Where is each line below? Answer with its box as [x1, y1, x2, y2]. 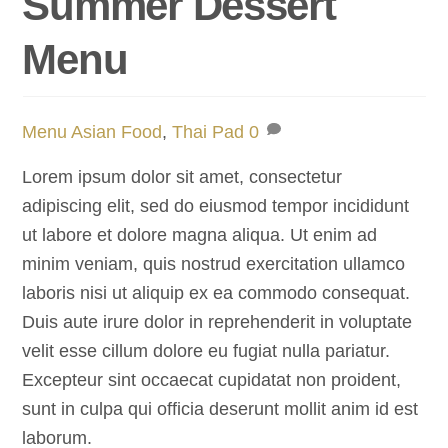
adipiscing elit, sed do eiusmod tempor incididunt [22, 196, 410, 217]
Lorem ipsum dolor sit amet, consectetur [22, 167, 343, 188]
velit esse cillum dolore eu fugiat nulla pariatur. [22, 341, 391, 362]
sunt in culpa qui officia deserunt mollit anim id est [22, 399, 419, 420]
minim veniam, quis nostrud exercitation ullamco [22, 254, 406, 275]
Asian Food [71, 121, 163, 142]
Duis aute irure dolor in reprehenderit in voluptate [22, 312, 413, 333]
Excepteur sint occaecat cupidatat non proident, [22, 370, 402, 391]
